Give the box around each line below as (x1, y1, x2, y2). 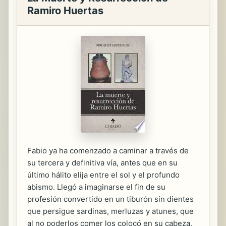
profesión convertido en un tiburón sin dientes (27, 194, 194, 204)
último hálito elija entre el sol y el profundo (27, 170, 180, 180)
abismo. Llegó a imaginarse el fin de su (27, 182, 165, 192)
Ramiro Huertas (27, 5, 103, 17)
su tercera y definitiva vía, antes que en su (27, 158, 178, 167)
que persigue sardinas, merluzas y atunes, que (27, 206, 194, 216)
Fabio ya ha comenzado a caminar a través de (27, 146, 189, 155)
